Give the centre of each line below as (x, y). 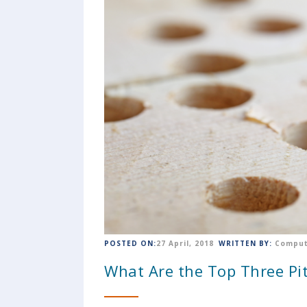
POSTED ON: (130, 243)
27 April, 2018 (185, 243)
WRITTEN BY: (245, 243)
